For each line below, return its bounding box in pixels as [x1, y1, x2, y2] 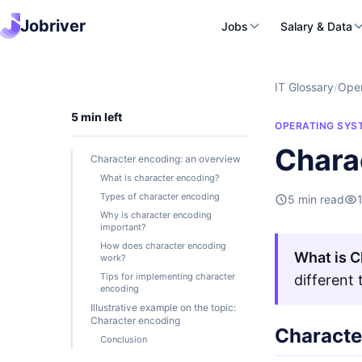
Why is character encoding [100, 209, 212, 221]
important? [100, 221, 146, 233]
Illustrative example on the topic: [90, 301, 236, 314]
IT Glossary [275, 80, 334, 94]
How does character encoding [100, 240, 226, 251]
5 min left [71, 110, 122, 124]
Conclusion [100, 334, 147, 345]
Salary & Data [280, 19, 352, 33]
